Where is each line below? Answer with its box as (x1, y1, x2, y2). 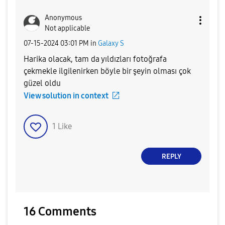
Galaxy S (98, 39, 124, 48)
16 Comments (24, 204, 96, 219)
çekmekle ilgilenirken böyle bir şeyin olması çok (24, 66, 191, 76)
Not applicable (45, 24, 90, 33)
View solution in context (24, 91, 108, 101)
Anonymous (45, 14, 82, 23)
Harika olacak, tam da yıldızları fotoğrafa (24, 54, 167, 64)
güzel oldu (24, 78, 61, 88)
